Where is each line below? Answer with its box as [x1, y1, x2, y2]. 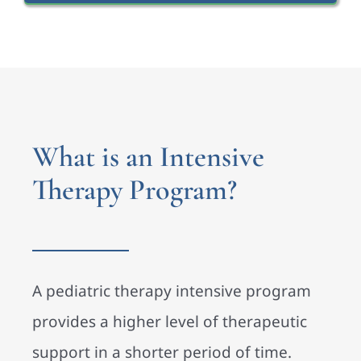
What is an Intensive [32, 139, 264, 174]
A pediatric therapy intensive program [32, 280, 311, 302]
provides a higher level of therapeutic [32, 311, 307, 333]
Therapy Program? [32, 172, 237, 207]
